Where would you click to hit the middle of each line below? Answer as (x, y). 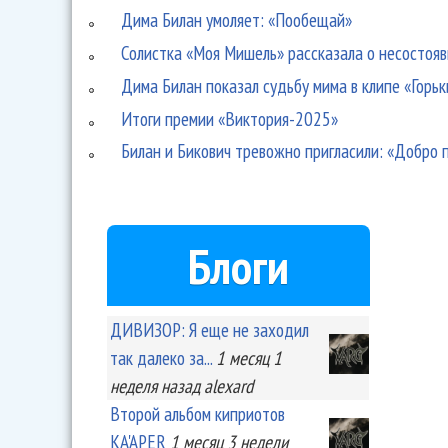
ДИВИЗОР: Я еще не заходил (209, 330)
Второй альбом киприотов (197, 414)
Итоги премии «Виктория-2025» (230, 118)
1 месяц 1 (249, 358)
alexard (228, 386)
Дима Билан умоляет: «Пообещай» (237, 20)
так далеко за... (161, 358)
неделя (133, 386)
